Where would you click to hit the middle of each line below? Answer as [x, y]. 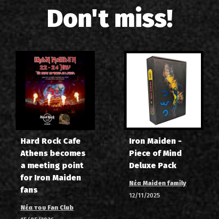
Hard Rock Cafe [50, 141]
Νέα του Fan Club [47, 208]
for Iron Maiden [51, 178]
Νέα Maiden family [157, 183]
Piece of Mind [155, 153]
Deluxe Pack [153, 166]
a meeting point [52, 166]
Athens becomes [53, 153]
